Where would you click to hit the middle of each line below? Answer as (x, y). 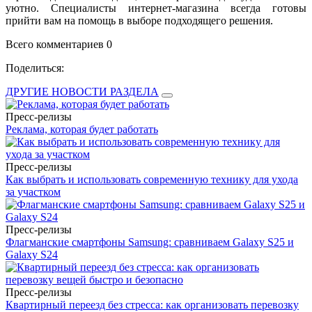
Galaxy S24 (32, 254)
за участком (33, 192)
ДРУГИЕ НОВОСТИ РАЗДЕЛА (82, 91)
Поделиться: (35, 68)
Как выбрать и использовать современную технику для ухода (152, 179)
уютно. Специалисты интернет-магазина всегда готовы (156, 8)
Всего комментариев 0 (59, 44)
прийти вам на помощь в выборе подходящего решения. (139, 20)
